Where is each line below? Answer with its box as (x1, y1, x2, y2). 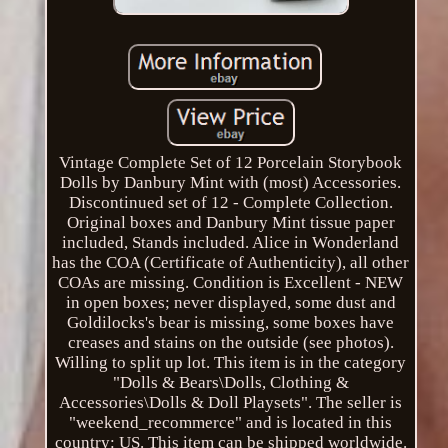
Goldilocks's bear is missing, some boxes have (67, 312, 395, 332)
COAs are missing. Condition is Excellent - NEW (58, 272, 404, 292)
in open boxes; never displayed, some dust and (65, 292, 396, 312)
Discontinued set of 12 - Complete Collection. (68, 192, 393, 212)
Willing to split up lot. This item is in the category (55, 352, 407, 372)
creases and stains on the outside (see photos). (67, 332, 394, 352)
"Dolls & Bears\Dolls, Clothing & (112, 372, 349, 392)
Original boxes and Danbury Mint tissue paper (66, 212, 395, 232)
